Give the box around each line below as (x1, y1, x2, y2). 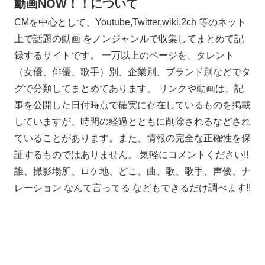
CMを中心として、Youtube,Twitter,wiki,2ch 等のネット (14, 17, 246, 27)
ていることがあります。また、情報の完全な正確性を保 (14, 132, 251, 143)
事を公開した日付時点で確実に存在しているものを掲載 (14, 99, 251, 110)
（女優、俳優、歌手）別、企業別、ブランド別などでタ (14, 66, 251, 77)
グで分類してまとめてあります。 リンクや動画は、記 (14, 83, 244, 93)
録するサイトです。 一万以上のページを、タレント (14, 50, 234, 60)
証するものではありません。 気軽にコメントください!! (14, 149, 248, 160)
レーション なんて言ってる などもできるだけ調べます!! (14, 182, 251, 193)
